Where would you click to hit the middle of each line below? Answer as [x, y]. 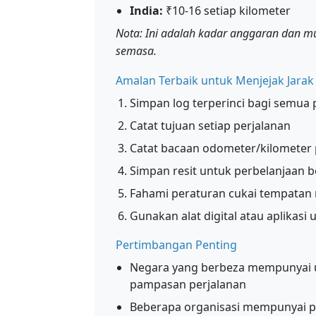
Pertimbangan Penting [176, 245]
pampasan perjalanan [188, 284]
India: [146, 11]
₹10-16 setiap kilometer [227, 11]
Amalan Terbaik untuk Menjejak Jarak [215, 80]
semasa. [136, 51]
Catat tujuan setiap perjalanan [210, 126]
